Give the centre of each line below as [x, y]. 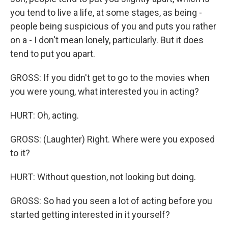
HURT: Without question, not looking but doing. [103, 177]
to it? [20, 153]
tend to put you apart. [53, 54]
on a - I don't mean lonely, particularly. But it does [107, 40]
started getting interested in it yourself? [90, 215]
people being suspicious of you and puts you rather [113, 26]
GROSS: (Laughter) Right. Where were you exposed [112, 139]
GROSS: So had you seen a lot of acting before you [111, 201]
